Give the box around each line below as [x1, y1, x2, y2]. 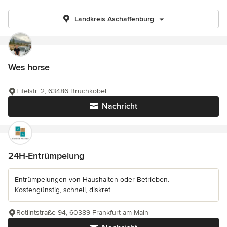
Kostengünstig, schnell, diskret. [15, 185, 112, 194]
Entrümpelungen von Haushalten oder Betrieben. [15, 175, 169, 184]
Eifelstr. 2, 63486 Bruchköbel [16, 87, 106, 95]
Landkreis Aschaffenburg [74, 15, 154, 23]
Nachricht [102, 101, 137, 111]
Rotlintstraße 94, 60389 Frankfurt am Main [16, 208, 148, 217]
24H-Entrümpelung [8, 150, 84, 161]
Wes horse [8, 62, 50, 73]
